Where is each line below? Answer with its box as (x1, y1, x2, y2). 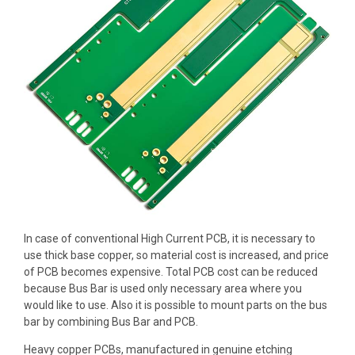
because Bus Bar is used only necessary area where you (24, 282, 302, 296)
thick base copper (44, 249, 132, 262)
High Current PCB (141, 232, 227, 246)
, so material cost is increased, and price (132, 249, 329, 262)
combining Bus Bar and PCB (57, 315, 196, 329)
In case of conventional (24, 232, 141, 246)
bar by (24, 315, 57, 329)
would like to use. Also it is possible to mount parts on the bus (24, 299, 327, 312)
